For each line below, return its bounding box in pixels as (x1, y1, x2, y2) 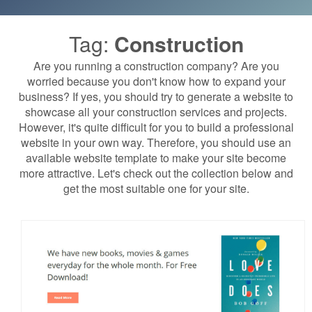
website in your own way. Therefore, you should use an (21, 134, 291, 150)
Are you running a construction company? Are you (33, 58, 279, 74)
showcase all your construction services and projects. (25, 104, 287, 120)
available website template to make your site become (26, 150, 286, 166)
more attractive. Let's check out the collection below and (19, 165, 293, 181)
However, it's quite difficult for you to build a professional (18, 119, 294, 135)
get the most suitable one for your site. (63, 180, 249, 196)
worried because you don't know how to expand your (26, 73, 286, 89)
